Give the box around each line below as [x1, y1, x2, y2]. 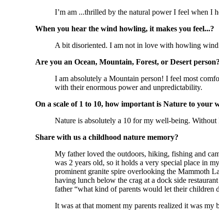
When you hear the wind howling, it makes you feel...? [35, 24, 214, 33]
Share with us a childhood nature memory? [35, 133, 178, 142]
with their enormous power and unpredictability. [55, 83, 202, 92]
